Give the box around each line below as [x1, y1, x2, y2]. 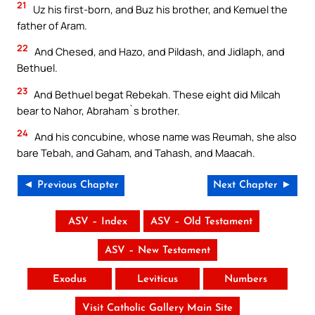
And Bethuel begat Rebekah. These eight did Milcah [32, 86, 281, 101]
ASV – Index [68, 217, 127, 228]
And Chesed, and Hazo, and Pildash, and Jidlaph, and [32, 44, 285, 59]
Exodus [53, 274, 86, 285]
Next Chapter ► [213, 180, 292, 191]
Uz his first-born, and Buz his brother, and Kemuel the [31, 1, 288, 16]
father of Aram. [17, 18, 87, 32]
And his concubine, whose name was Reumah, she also [32, 129, 297, 144]
